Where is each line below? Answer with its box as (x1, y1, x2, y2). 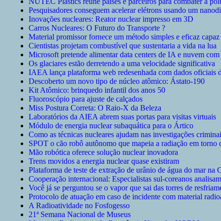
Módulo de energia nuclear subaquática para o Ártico (29, 121, 193, 130)
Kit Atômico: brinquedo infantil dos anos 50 (29, 86, 165, 95)
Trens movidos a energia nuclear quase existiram (29, 157, 179, 166)
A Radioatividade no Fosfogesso (29, 201, 130, 210)
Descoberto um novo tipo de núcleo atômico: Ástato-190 (29, 77, 205, 86)
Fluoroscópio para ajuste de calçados (29, 95, 143, 104)
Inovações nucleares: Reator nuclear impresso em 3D (29, 15, 193, 24)
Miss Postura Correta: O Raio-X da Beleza (29, 104, 161, 112)
